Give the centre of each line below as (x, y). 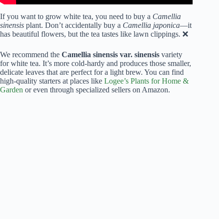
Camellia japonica (151, 25)
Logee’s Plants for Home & (146, 81)
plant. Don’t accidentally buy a (73, 25)
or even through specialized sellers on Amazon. (97, 90)
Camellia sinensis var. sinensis (110, 55)
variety (171, 55)
